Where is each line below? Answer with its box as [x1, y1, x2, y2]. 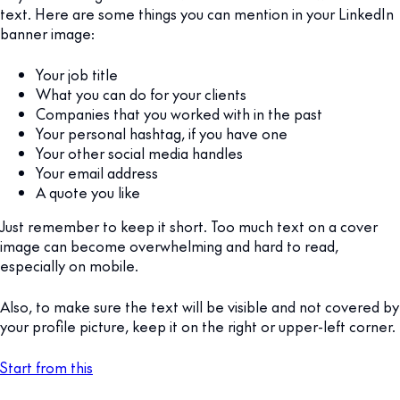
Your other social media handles [36, 143, 243, 163]
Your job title [36, 64, 118, 85]
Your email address [36, 162, 158, 183]
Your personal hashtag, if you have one [36, 123, 287, 144]
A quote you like [36, 182, 140, 203]
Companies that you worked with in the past [36, 104, 322, 124]
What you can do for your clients [36, 84, 246, 104]
